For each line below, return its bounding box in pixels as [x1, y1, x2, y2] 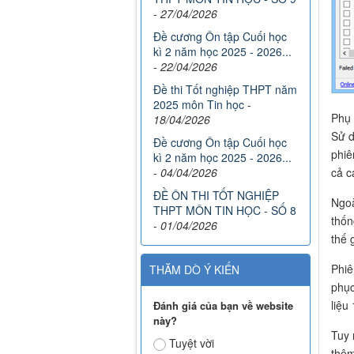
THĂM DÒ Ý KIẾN [149, 262, 239, 278]
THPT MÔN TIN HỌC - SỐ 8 [153, 202, 296, 219]
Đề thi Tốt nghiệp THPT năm [153, 81, 297, 98]
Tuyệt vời [169, 335, 214, 352]
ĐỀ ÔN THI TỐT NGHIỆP [153, 187, 279, 204]
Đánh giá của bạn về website [153, 298, 293, 314]
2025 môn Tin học [153, 96, 244, 113]
